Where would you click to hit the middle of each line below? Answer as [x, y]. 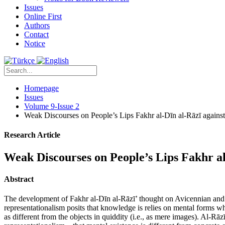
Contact [36, 34]
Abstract [19, 179]
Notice [35, 43]
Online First [43, 16]
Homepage [41, 88]
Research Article [32, 135]
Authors [37, 25]
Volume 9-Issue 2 [52, 106]
